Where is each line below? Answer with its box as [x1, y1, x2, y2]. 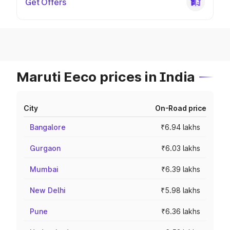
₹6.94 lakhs [161, 123, 200, 131]
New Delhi [30, 186, 66, 195]
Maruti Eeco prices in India [16, 69, 195, 85]
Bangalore [30, 123, 66, 131]
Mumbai [30, 165, 59, 174]
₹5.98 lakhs [161, 186, 200, 195]
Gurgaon [30, 144, 61, 152]
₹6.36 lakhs [161, 207, 200, 216]
